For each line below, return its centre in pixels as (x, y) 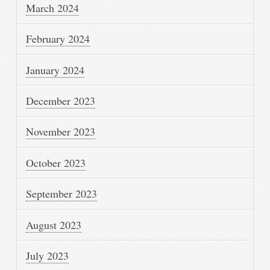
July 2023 (48, 255)
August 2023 (54, 224)
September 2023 (62, 194)
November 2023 (61, 132)
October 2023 (56, 162)
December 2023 (61, 101)
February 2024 (58, 39)
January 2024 (55, 70)
